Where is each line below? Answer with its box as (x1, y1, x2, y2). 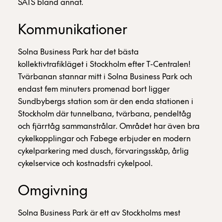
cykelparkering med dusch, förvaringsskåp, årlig (18, 147, 189, 156)
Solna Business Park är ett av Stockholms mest (18, 209, 180, 218)
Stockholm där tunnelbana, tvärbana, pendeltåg (18, 110, 191, 118)
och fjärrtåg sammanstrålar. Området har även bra (18, 122, 200, 131)
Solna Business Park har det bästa (18, 48, 139, 56)
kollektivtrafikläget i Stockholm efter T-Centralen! (18, 60, 191, 69)
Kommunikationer (18, 23, 127, 38)
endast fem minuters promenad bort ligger (18, 85, 169, 94)
